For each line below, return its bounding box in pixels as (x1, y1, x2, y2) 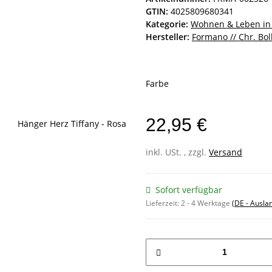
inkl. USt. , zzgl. (146, 146, 209, 158)
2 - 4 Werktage (181, 197, 232, 208)
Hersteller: (146, 30, 189, 42)
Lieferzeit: (146, 197, 181, 208)
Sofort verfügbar (155, 183, 222, 195)
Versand (209, 146, 242, 158)
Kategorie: (146, 18, 191, 30)
